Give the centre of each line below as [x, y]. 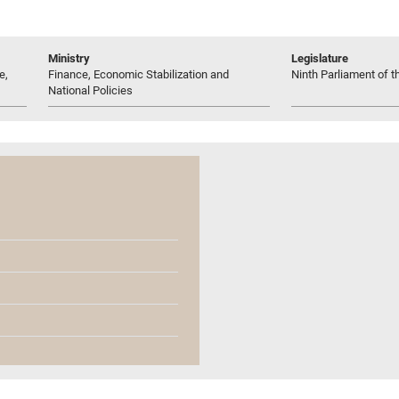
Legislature [320, 58]
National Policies [90, 90]
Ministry [69, 58]
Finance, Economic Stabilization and [138, 74]
